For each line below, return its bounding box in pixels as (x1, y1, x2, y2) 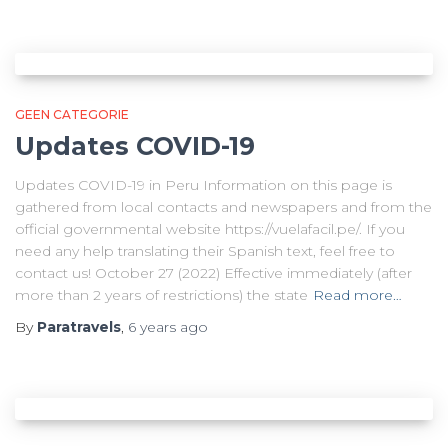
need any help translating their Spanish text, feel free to (15, 242, 395, 260)
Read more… (313, 286, 402, 304)
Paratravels (37, 318, 121, 336)
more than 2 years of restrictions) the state (15, 286, 308, 304)
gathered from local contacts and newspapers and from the (15, 198, 432, 216)
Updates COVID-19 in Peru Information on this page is (15, 176, 392, 194)
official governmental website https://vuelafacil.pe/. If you (15, 220, 405, 238)
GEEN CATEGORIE (15, 107, 129, 122)
